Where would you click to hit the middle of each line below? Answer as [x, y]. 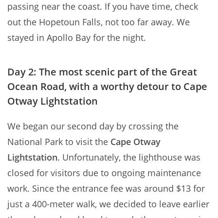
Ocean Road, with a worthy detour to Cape [107, 87]
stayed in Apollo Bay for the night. [77, 38]
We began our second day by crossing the [93, 126]
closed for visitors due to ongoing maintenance [104, 173]
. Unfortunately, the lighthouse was [129, 157]
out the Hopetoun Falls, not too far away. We [99, 22]
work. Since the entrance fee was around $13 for [106, 189]
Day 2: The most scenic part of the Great [102, 72]
